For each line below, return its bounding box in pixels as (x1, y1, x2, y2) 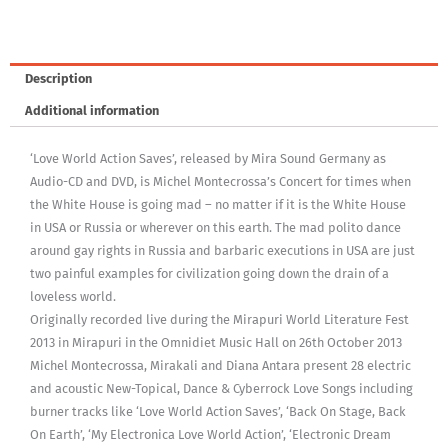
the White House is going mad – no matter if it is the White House (30, 197, 406, 213)
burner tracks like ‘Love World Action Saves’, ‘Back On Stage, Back (30, 404, 406, 420)
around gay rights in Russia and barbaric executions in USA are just (30, 243, 415, 259)
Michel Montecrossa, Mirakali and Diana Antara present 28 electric (30, 358, 411, 374)
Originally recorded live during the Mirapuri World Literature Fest (30, 312, 409, 328)
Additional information (25, 103, 160, 119)
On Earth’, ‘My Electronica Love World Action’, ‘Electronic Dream (30, 427, 391, 443)
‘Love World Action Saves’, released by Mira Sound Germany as (30, 151, 386, 167)
